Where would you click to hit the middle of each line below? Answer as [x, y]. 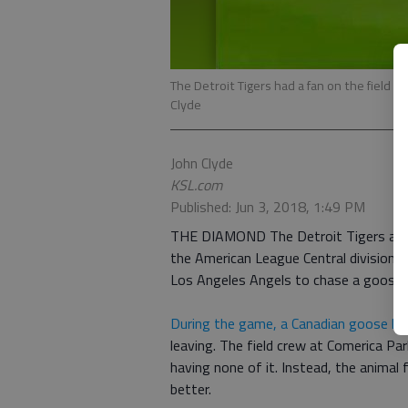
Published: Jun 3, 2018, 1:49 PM [268, 207]
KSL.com [196, 185]
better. [191, 389]
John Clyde [202, 163]
